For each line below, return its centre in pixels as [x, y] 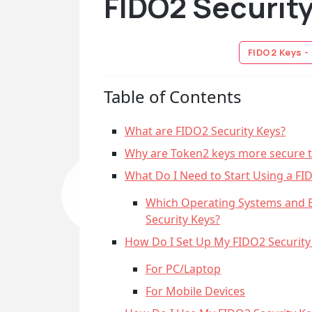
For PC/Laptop [183, 269]
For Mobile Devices [195, 291]
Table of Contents [173, 96]
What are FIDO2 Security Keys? [205, 131]
